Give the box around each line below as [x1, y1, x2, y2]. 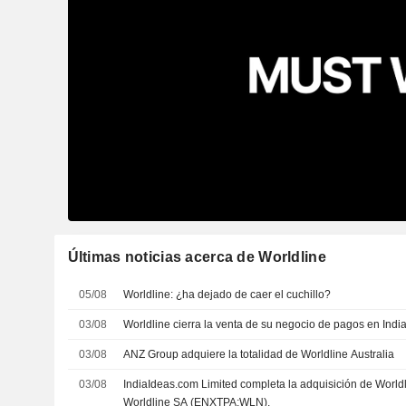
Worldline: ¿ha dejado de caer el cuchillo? [123, 287, 332, 301]
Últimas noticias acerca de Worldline [67, 248, 326, 265]
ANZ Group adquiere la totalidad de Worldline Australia [123, 347, 395, 361]
